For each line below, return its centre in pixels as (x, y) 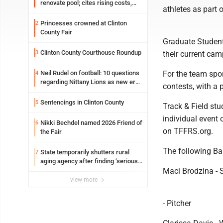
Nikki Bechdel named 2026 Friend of (91, 123)
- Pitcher (177, 203)
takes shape (58, 91)
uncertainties (59, 12)
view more (85, 180)
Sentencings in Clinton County (82, 102)
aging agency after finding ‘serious (60, 161)
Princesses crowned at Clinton (84, 23)
